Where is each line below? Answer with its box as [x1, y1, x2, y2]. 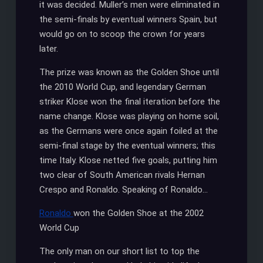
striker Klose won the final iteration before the [39, 96, 220, 107]
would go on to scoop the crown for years [39, 29, 205, 40]
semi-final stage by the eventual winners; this [39, 140, 215, 151]
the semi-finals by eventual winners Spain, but [39, 14, 217, 25]
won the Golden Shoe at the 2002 [73, 208, 204, 219]
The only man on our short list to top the [39, 246, 200, 257]
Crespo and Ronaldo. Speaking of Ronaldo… [39, 184, 208, 195]
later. [39, 43, 58, 55]
